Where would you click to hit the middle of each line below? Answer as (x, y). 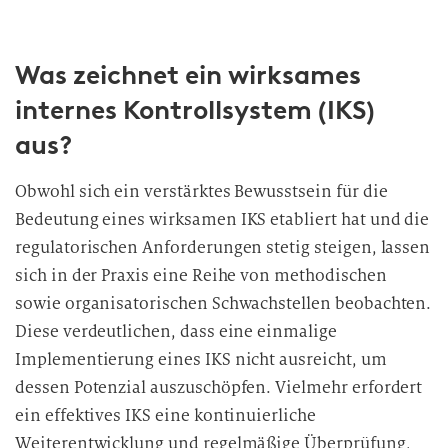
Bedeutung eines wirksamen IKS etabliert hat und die (222, 219)
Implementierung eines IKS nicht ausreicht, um (201, 359)
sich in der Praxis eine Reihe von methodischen (201, 275)
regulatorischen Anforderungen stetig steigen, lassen (223, 247)
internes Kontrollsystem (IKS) (195, 110)
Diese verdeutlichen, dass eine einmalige (176, 331)
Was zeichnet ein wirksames (188, 75)
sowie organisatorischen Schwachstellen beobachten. (223, 303)
